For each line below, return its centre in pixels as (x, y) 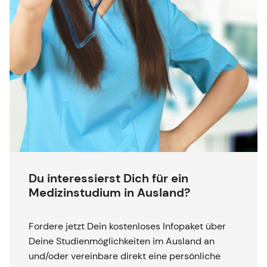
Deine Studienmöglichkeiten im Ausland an (122, 241)
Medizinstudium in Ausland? (110, 193)
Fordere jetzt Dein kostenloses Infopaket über (127, 226)
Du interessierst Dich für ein (108, 178)
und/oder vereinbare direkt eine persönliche (125, 256)
